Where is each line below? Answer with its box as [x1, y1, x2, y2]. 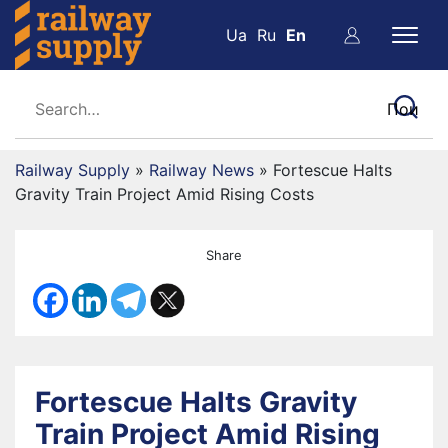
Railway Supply [15, 160, 130, 180]
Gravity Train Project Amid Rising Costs [15, 184, 314, 204]
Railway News [149, 160, 254, 180]
